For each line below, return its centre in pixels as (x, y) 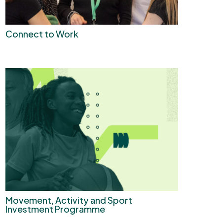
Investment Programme (55, 209)
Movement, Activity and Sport (69, 200)
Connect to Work (42, 34)
